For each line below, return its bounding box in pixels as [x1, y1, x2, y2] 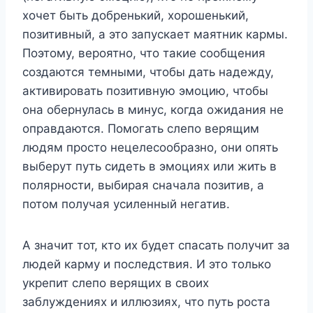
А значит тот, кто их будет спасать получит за [22, 238, 290, 252]
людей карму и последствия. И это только [22, 256, 271, 271]
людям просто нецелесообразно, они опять [22, 140, 278, 154]
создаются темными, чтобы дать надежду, [22, 64, 274, 79]
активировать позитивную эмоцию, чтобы [22, 83, 268, 98]
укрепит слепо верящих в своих [22, 275, 209, 290]
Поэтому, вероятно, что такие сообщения [22, 45, 265, 60]
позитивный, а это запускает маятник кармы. [22, 27, 288, 41]
